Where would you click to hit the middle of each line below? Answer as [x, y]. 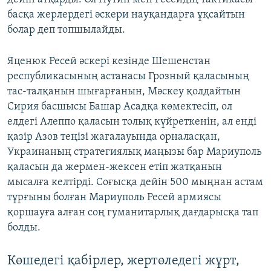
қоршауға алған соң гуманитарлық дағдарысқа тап [133, 212]
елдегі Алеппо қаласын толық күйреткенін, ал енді [132, 122]
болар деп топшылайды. [66, 30]
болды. [24, 227]
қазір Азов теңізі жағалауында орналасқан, [114, 137]
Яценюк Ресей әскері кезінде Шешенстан [109, 61]
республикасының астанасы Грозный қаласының [128, 76]
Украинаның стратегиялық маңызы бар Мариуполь [135, 152]
